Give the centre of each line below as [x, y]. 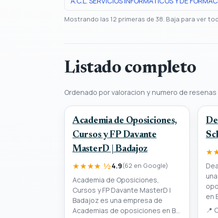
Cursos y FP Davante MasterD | [122, 190]
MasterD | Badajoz [110, 149]
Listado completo [130, 69]
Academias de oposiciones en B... [126, 210]
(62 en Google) [145, 165]
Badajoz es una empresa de [118, 200]
